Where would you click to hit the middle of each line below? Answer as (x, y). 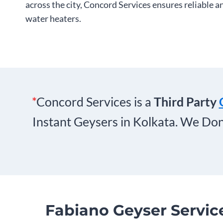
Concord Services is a (95, 102)
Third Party (186, 102)
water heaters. (53, 18)
